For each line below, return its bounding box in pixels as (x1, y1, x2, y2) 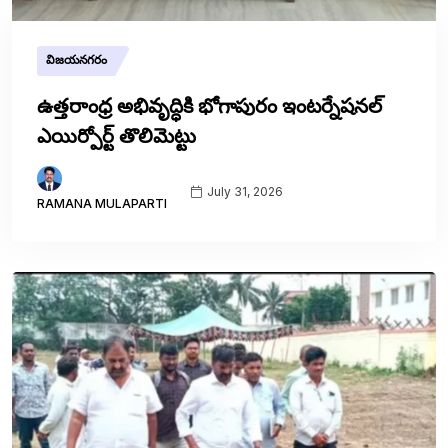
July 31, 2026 (204, 183, 283, 199)
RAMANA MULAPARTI (37, 196, 167, 212)
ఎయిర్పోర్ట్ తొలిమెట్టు (37, 123, 196, 149)
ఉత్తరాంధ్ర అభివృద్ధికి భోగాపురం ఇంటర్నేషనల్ (37, 93, 382, 119)
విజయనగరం (46, 52, 110, 68)
